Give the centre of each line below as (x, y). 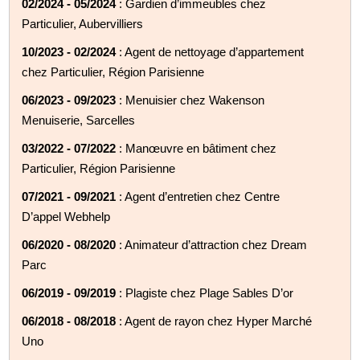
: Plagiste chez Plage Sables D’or (205, 292)
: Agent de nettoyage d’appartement (210, 51)
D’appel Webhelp (66, 216)
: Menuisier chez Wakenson (190, 100)
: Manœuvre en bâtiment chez (196, 148)
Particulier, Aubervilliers (83, 23)
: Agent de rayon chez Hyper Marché (214, 321)
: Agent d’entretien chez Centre (198, 196)
